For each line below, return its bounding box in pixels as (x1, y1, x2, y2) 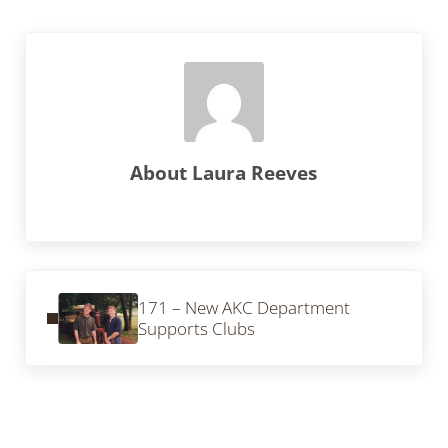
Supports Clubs (137, 317, 255, 341)
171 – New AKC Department (137, 296, 350, 320)
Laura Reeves (192, 159, 318, 185)
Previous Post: (23, 270, 132, 294)
